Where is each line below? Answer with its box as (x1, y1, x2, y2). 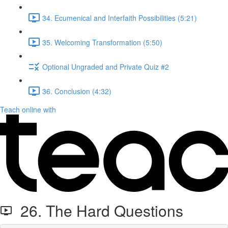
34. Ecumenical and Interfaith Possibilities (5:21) (42, 12, 197, 23)
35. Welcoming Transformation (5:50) (42, 37, 162, 47)
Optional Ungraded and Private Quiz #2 (42, 61, 169, 72)
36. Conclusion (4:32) (42, 85, 111, 96)
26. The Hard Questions (12, 199, 183, 221)
